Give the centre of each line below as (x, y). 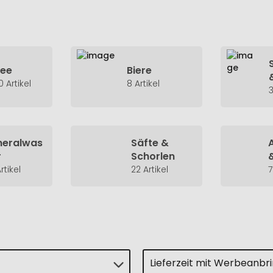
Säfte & (150, 143)
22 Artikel (150, 169)
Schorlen (153, 156)
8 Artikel (144, 83)
